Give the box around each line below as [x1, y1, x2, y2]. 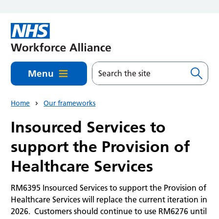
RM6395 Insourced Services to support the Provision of [11, 182, 207, 193]
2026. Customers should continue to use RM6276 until [11, 206, 207, 216]
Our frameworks [44, 99, 96, 108]
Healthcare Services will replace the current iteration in [11, 194, 208, 204]
